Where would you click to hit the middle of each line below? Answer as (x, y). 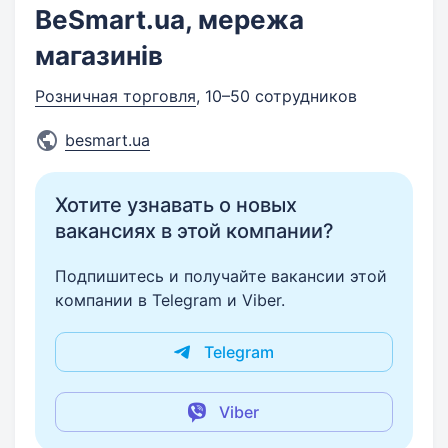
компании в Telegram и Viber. (170, 300)
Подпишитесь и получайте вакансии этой (221, 276)
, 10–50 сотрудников (276, 96)
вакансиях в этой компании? (194, 231)
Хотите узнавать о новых (176, 205)
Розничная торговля (115, 96)
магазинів (99, 55)
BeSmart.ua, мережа (169, 19)
